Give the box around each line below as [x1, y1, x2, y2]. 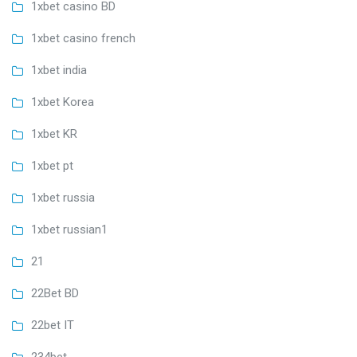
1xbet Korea [31, 95, 94, 110]
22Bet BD [31, 286, 79, 301]
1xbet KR [31, 127, 77, 142]
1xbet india [31, 63, 87, 78]
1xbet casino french [31, 31, 135, 46]
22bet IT [31, 318, 74, 333]
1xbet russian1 [31, 222, 108, 237]
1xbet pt [31, 159, 73, 174]
